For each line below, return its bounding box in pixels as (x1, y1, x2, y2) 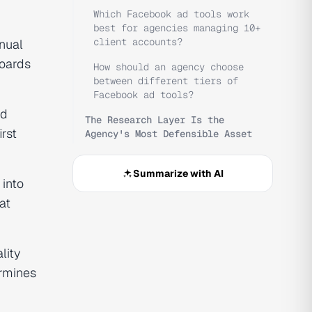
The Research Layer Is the (85, 114, 224, 126)
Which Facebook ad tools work (93, 8, 249, 20)
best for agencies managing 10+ (93, 22, 260, 34)
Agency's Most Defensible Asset (85, 127, 252, 140)
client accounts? (93, 36, 182, 48)
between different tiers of (93, 75, 238, 87)
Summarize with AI (133, 167, 224, 180)
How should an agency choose (93, 61, 244, 73)
